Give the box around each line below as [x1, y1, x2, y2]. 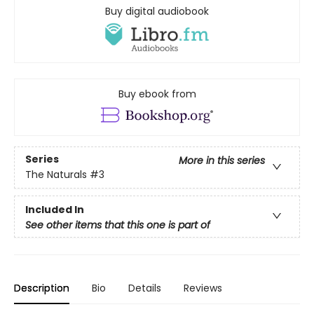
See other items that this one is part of [25, 217, 210, 232]
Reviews [184, 280, 222, 295]
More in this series [179, 153, 265, 168]
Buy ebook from [118, 86, 196, 101]
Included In [25, 202, 84, 217]
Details [128, 280, 161, 295]
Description [14, 280, 69, 295]
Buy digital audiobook [105, 4, 209, 18]
